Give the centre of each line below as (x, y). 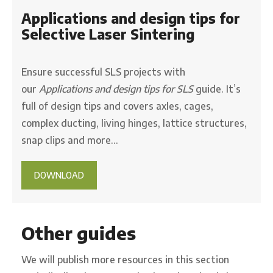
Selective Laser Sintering (108, 34)
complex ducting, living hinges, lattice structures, (134, 123)
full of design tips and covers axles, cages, (117, 106)
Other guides (79, 233)
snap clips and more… (70, 140)
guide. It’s (218, 89)
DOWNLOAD (59, 175)
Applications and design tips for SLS (117, 89)
